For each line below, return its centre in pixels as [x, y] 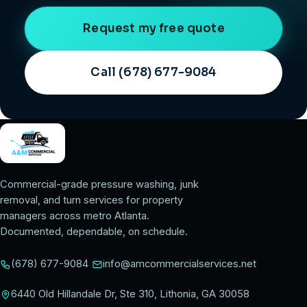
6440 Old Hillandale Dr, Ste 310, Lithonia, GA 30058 [130, 294]
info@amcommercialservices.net [180, 264]
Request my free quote [153, 28]
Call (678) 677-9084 [153, 72]
